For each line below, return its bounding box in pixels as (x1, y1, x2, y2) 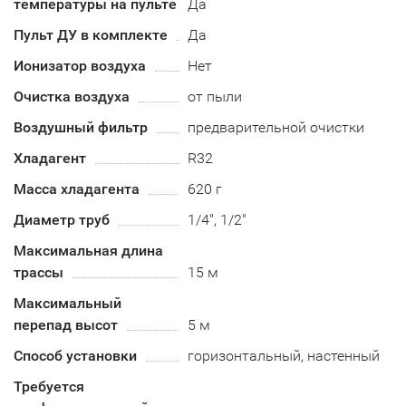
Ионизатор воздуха (14, 57, 146, 74)
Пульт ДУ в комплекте (14, 26, 168, 43)
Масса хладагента (14, 180, 140, 198)
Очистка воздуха (14, 88, 130, 105)
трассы (14, 264, 63, 281)
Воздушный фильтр (14, 119, 148, 136)
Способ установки (14, 347, 137, 364)
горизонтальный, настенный (188, 347, 381, 364)
